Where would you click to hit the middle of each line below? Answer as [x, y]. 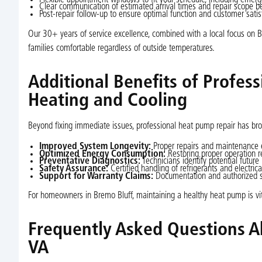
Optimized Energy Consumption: [102, 154]
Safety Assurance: [73, 169]
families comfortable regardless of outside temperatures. [121, 48]
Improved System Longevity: [95, 147]
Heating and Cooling [107, 101]
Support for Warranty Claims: [96, 176]
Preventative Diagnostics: [89, 162]
